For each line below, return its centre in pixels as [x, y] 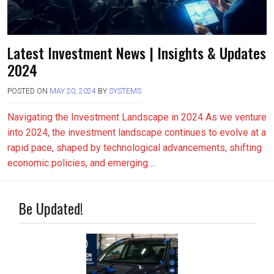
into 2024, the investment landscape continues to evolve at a [137, 132]
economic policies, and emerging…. [82, 163]
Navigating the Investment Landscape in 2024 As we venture [137, 117]
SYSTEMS [125, 91]
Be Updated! [51, 208]
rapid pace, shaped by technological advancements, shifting [135, 148]
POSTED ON [28, 91]
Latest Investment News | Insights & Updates [137, 53]
